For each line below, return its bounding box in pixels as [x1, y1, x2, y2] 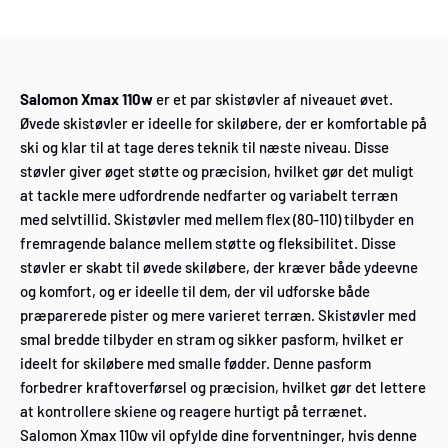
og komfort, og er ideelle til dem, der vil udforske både [20, 282, 370, 301]
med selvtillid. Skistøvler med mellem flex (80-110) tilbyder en [20, 210, 414, 229]
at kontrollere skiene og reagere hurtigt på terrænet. [20, 402, 367, 421]
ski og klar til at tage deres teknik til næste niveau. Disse [20, 138, 389, 157]
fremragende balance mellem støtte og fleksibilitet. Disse [20, 234, 396, 253]
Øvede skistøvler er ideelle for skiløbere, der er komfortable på [20, 114, 427, 133]
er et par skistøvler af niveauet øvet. [153, 90, 393, 109]
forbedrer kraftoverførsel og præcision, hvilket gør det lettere [20, 378, 426, 397]
